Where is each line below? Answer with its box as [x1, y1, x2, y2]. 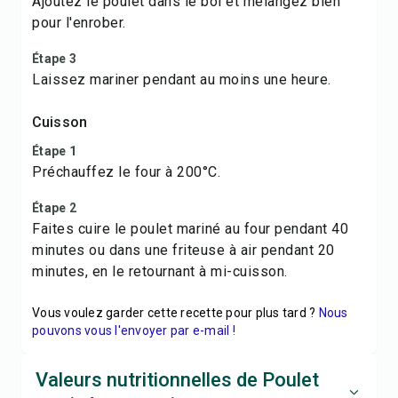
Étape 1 [32, 144, 76, 158]
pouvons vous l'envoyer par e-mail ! [32, 323, 235, 338]
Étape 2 [32, 201, 76, 215]
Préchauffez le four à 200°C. [32, 163, 220, 180]
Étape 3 [32, 52, 76, 66]
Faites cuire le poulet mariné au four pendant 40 [32, 220, 348, 237]
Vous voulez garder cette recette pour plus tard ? [32, 306, 316, 320]
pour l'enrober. [32, 14, 126, 31]
